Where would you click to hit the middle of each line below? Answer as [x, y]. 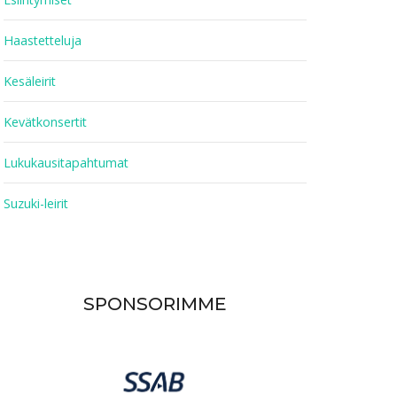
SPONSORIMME [155, 303]
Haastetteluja [43, 41]
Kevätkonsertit [45, 122]
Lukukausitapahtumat [66, 163]
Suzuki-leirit [36, 204]
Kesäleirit [30, 82]
